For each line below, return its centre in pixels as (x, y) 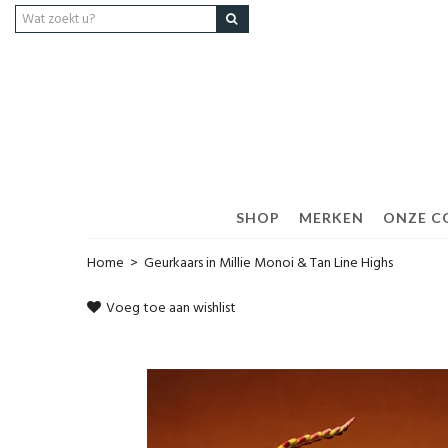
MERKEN (331, 217)
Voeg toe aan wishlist (171, 308)
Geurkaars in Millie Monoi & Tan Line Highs (268, 263)
